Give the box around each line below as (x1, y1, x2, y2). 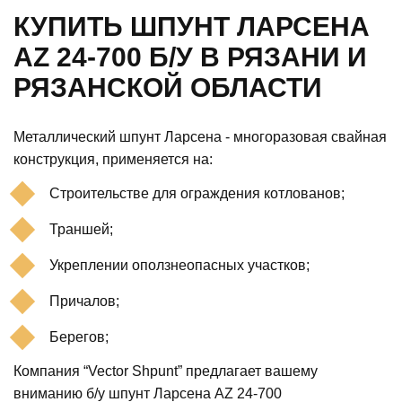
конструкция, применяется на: (13, 151, 213, 167)
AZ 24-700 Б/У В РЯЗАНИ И (13, 41, 367, 72)
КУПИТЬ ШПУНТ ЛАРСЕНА (13, 11, 370, 41)
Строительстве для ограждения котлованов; (49, 185, 345, 201)
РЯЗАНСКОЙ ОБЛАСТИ (13, 72, 322, 102)
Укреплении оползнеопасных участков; (49, 257, 310, 273)
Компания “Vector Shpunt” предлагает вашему (13, 363, 318, 379)
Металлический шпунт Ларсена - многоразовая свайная (13, 128, 387, 144)
